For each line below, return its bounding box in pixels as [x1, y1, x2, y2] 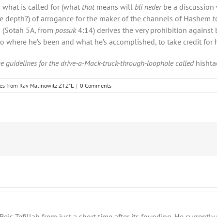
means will [94, 1, 135, 12]
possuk [55, 25, 78, 35]
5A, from [26, 25, 55, 35]
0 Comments [80, 81, 111, 89]
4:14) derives [78, 25, 121, 35]
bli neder [135, 1, 161, 12]
